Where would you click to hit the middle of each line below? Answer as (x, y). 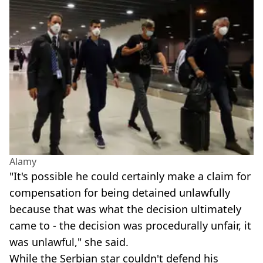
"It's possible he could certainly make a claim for (130, 176)
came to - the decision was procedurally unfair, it (130, 225)
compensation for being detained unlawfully (120, 192)
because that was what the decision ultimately (125, 209)
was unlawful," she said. (69, 242)
